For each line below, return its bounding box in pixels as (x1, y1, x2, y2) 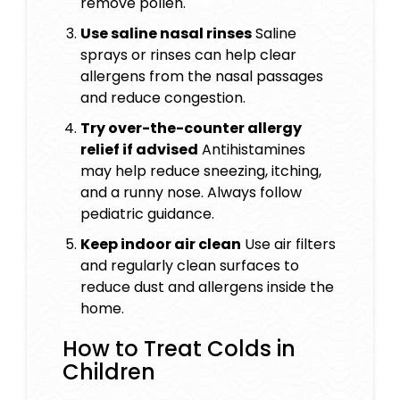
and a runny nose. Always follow (80, 182, 302, 204)
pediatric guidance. (80, 204, 214, 225)
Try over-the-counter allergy (80, 118, 302, 139)
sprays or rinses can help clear (80, 45, 296, 66)
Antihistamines (198, 139, 305, 161)
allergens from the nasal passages (80, 66, 323, 87)
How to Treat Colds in (62, 334, 296, 364)
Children (62, 357, 155, 387)
